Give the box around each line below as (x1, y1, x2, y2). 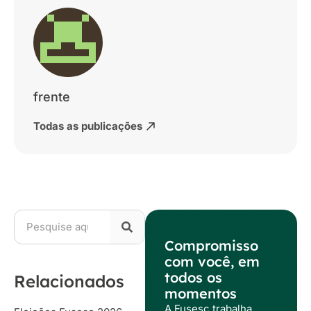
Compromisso (164, 236, 258, 254)
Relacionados (14, 270, 124, 292)
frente (33, 89, 70, 104)
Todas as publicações (33, 119, 142, 133)
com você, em (164, 252, 260, 270)
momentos (164, 284, 237, 302)
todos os (164, 268, 222, 286)
